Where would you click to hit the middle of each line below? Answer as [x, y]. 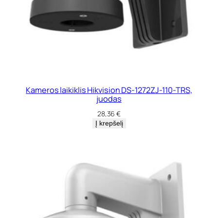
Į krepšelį [109, 123]
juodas [109, 99]
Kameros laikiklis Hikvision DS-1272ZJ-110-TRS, [109, 90]
